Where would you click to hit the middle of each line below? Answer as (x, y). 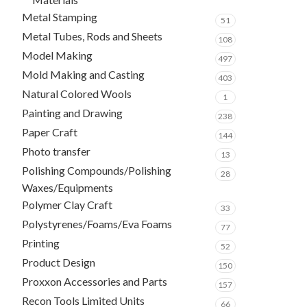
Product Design (59, 262)
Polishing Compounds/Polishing (97, 170)
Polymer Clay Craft (67, 205)
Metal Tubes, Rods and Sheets (92, 36)
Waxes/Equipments (67, 187)
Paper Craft (50, 132)
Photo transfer (56, 151)
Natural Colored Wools (77, 94)
